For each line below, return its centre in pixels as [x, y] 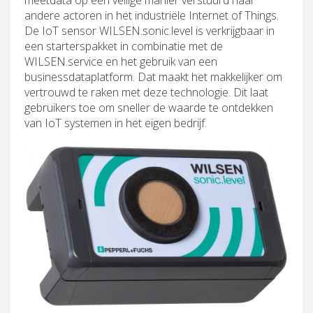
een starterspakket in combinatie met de [124, 46]
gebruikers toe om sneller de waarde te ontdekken [149, 107]
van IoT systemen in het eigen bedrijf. [116, 123]
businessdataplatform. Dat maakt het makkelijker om [153, 77]
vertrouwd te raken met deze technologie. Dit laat [146, 92]
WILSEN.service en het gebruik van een [121, 61]
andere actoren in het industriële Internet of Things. [152, 15]
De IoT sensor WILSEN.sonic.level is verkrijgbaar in [150, 30]
